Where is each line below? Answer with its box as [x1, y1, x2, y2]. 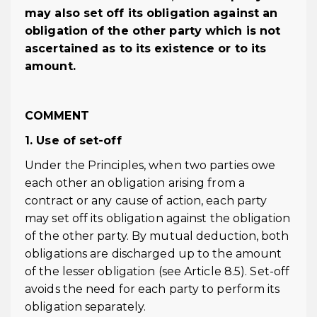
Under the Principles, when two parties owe [25, 158, 276, 172]
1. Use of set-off [25, 134, 122, 147]
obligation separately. [25, 300, 146, 313]
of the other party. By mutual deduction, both [25, 229, 289, 243]
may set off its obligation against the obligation [25, 212, 290, 225]
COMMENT [25, 109, 89, 122]
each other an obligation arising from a [25, 176, 245, 190]
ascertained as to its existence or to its [25, 42, 267, 55]
